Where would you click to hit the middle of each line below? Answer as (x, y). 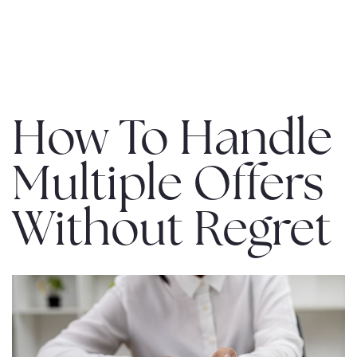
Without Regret (172, 233)
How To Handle (172, 142)
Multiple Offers (168, 187)
